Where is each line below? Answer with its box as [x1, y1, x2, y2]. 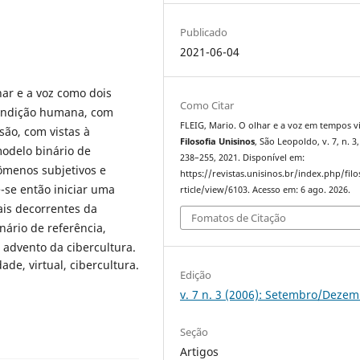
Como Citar [180, 97, 235, 112]
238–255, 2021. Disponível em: [180, 151, 305, 163]
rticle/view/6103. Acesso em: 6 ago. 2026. [180, 183, 351, 195]
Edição [180, 268, 212, 283]
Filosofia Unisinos [180, 135, 256, 147]
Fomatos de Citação [191, 211, 287, 226]
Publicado [180, 24, 228, 39]
